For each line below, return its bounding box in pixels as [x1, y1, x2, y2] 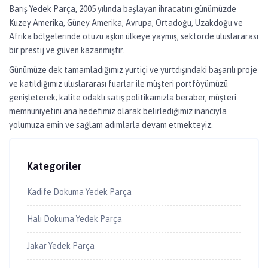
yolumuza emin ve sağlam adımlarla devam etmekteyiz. [9, 120, 213, 130]
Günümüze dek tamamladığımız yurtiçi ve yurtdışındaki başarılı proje [9, 65, 257, 75]
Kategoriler [27, 160, 82, 173]
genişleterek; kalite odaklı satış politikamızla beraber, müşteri [9, 93, 236, 103]
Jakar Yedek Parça [27, 240, 95, 251]
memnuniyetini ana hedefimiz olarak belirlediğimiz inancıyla [9, 106, 227, 117]
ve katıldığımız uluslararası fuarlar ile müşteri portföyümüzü [9, 79, 228, 89]
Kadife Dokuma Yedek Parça [27, 187, 132, 197]
